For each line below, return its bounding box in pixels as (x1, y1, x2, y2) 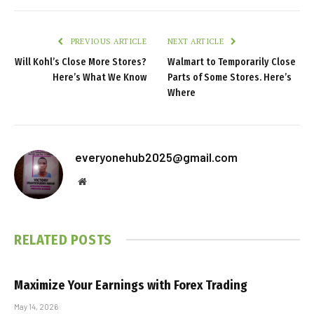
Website (86, 175, 117, 186)
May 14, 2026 (14, 301, 58, 311)
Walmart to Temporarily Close (168, 55, 296, 68)
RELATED (14, 231, 71, 248)
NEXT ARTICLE (168, 36, 226, 46)
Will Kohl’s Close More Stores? (15, 55, 146, 68)
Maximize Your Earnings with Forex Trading (14, 277, 247, 293)
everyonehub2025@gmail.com (75, 149, 238, 164)
